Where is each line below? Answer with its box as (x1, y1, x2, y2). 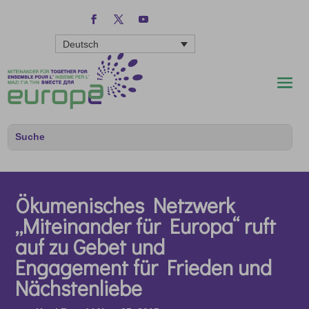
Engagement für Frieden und (15, 253, 272, 281)
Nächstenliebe (15, 274, 143, 301)
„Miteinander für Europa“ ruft (15, 212, 277, 239)
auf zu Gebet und (15, 232, 166, 260)
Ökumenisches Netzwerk (15, 191, 235, 219)
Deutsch (63, 39, 99, 50)
